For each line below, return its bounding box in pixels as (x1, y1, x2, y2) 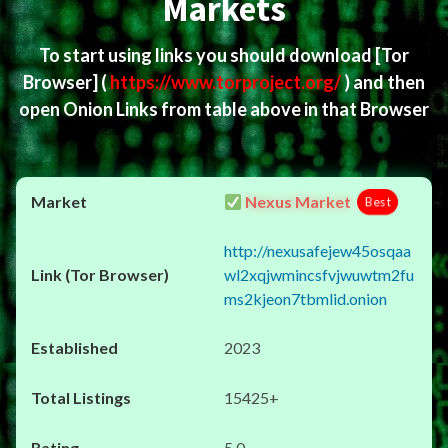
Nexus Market (242, 192, 352, 211)
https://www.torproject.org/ (110, 71, 344, 93)
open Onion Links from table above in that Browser (19, 98, 429, 120)
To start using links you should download (39, 44, 375, 66)
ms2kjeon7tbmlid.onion (224, 289, 387, 308)
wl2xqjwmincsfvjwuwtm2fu (224, 265, 414, 284)
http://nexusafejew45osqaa (224, 241, 411, 260)
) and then (344, 71, 425, 93)
